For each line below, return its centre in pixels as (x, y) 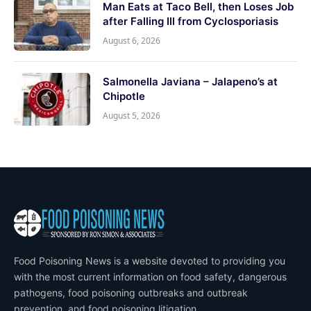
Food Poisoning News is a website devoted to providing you (150, 260)
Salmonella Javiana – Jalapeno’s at (190, 81)
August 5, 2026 (132, 115)
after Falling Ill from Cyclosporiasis (191, 21)
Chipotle (124, 96)
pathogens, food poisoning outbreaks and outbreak (131, 292)
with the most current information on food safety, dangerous (150, 276)
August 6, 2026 (132, 40)
